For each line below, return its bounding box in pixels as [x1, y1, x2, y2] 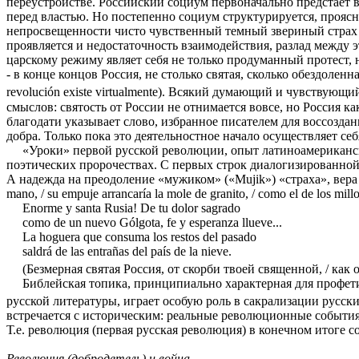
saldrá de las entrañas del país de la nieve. [22, 244, 232, 258]
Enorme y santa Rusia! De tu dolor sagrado [22, 200, 240, 215]
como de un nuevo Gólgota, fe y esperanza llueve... [22, 215, 282, 229]
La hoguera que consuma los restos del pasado [22, 229, 256, 244]
